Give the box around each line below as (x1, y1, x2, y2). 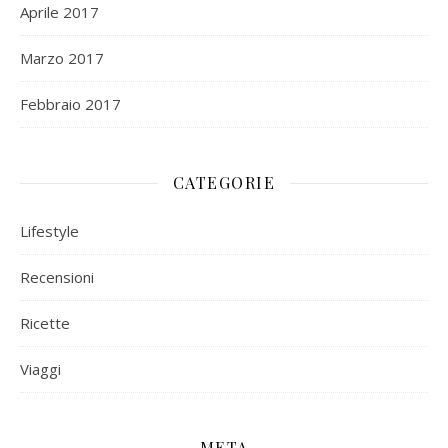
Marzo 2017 (20, 48, 104, 68)
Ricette (20, 313, 70, 333)
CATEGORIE (172, 172, 276, 193)
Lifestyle (20, 221, 79, 241)
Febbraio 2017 (20, 94, 121, 114)
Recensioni (20, 267, 94, 287)
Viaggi (20, 359, 61, 379)
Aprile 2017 (20, 2, 99, 22)
